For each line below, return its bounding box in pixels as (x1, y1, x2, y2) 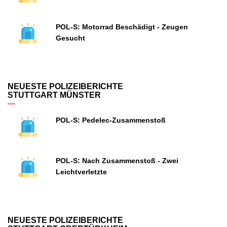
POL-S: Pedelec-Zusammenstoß (56, 116, 166, 124)
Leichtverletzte (56, 168, 107, 176)
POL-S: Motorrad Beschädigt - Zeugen (56, 23, 188, 31)
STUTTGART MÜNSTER (8, 91, 101, 99)
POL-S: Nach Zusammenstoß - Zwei (56, 157, 178, 165)
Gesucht (56, 34, 85, 42)
